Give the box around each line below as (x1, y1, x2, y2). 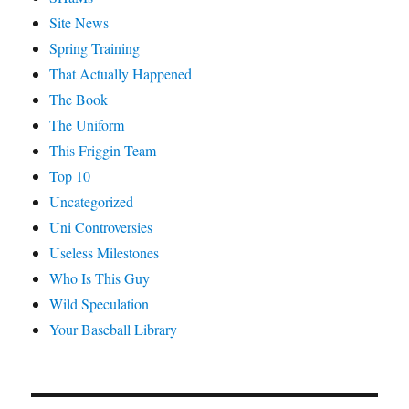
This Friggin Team (49, 140, 157, 160)
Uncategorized (49, 191, 134, 211)
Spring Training (49, 37, 141, 58)
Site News (49, 12, 110, 32)
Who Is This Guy (49, 267, 151, 288)
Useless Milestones (49, 242, 160, 262)
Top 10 (49, 165, 91, 185)
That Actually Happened (49, 63, 193, 83)
